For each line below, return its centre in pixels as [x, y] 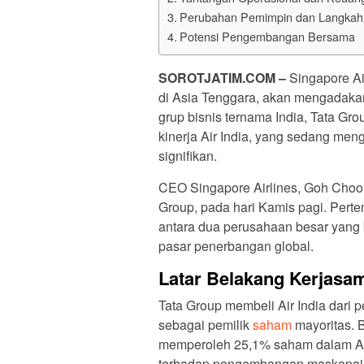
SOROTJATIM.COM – [224, 78]
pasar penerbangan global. [236, 246]
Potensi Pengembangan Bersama [267, 37]
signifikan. [188, 156]
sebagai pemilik [206, 325]
